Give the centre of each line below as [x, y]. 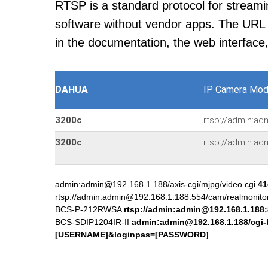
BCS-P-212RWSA [89, 209]
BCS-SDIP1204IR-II [93, 222]
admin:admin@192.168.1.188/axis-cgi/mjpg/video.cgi [156, 184]
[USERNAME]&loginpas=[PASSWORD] [132, 234]
